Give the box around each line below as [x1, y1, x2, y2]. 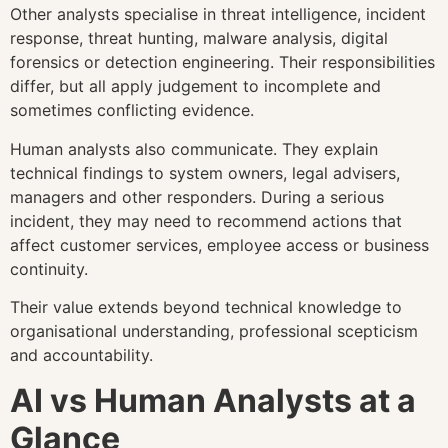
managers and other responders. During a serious [10, 186, 384, 207]
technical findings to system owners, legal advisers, [10, 162, 400, 183]
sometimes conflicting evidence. [10, 100, 254, 121]
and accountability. [10, 345, 153, 366]
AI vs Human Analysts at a [10, 380, 416, 420]
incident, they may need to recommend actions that [10, 210, 402, 231]
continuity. [10, 258, 88, 279]
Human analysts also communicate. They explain [10, 138, 378, 159]
